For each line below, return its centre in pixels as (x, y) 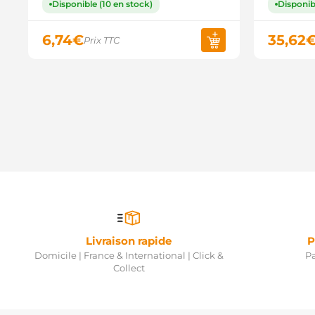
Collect (129, 268)
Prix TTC (102, 40)
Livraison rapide (129, 241)
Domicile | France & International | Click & (129, 255)
